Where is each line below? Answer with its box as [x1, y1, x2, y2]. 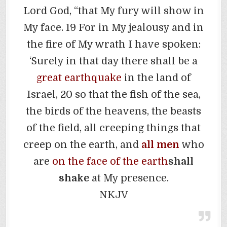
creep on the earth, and [23, 138, 141, 150]
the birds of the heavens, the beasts [26, 105, 201, 117]
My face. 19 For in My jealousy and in [23, 21, 204, 33]
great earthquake [36, 71, 122, 84]
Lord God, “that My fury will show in [23, 5, 204, 17]
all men [141, 138, 179, 150]
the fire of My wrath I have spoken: [26, 38, 201, 50]
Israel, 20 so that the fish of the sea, [26, 88, 201, 100]
